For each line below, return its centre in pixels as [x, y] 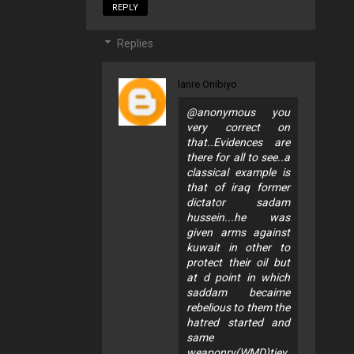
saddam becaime [238, 293]
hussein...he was [238, 218]
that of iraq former [238, 188]
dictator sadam [238, 203]
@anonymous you [238, 113]
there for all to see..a [238, 158]
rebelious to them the [238, 308]
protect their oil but [238, 263]
